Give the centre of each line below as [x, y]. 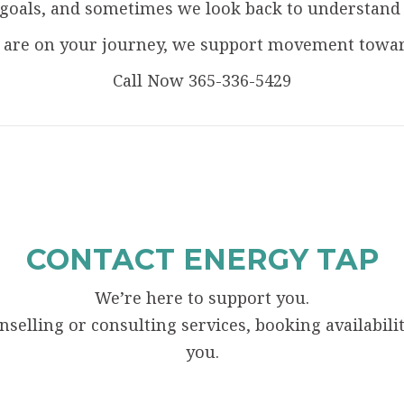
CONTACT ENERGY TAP [202, 260]
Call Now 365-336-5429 [202, 81]
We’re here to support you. [202, 298]
